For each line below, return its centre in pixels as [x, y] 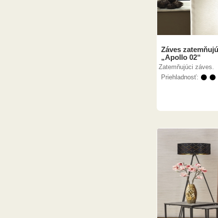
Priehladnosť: [181, 77]
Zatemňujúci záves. [186, 67]
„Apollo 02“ [181, 57]
